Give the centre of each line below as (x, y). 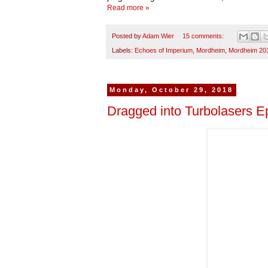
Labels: (123, 51)
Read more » (128, 8)
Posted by (127, 36)
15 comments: (204, 36)
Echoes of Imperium (164, 51)
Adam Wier (158, 36)
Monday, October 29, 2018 (172, 90)
